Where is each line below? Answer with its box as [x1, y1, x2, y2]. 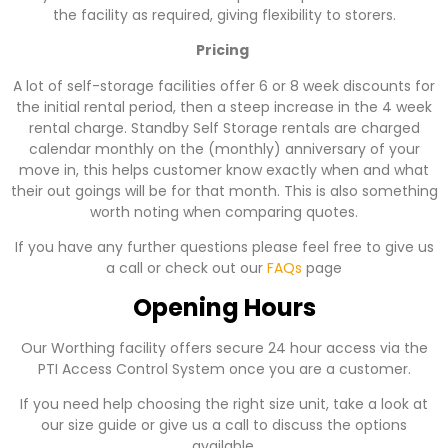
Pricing [196, 40, 252, 61]
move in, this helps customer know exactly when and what [19, 159, 429, 180]
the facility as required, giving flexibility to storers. [52, 4, 396, 25]
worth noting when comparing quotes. [90, 201, 358, 222]
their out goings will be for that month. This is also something [10, 180, 438, 201]
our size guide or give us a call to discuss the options [41, 414, 407, 435]
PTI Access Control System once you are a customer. [37, 358, 411, 379]
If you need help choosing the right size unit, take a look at [20, 393, 428, 414]
